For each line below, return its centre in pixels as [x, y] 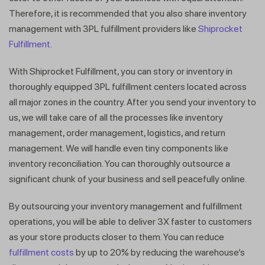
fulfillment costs [41, 252]
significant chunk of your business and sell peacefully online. [129, 179]
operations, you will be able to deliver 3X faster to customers [130, 221]
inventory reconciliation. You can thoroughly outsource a [119, 163]
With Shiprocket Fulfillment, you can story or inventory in [121, 71]
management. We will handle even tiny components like [119, 148]
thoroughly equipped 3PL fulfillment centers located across [128, 86]
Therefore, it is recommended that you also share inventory [128, 13]
